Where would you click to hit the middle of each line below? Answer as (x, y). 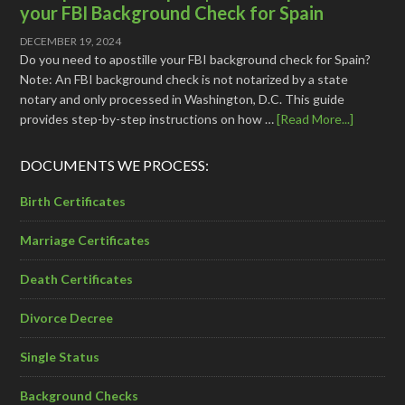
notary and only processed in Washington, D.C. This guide (183, 99)
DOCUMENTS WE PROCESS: (115, 165)
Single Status (60, 356)
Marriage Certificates (85, 240)
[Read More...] (316, 118)
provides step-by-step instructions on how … (149, 118)
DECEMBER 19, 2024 (71, 41)
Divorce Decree (67, 317)
